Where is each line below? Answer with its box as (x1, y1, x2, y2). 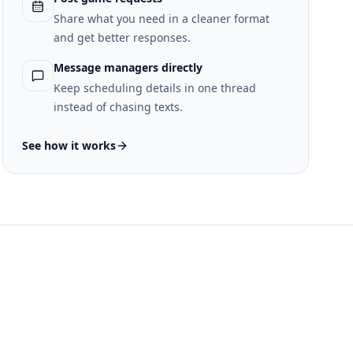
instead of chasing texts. (53, 99, 183, 114)
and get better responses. (53, 30, 191, 45)
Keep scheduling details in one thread (53, 80, 256, 95)
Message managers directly (53, 60, 203, 75)
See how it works (21, 138, 116, 153)
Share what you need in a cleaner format (53, 11, 269, 26)
